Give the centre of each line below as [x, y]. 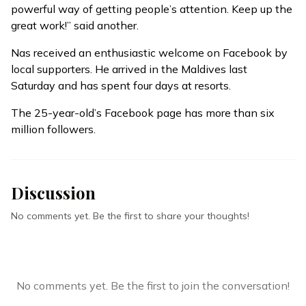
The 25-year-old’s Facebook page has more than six [143, 113]
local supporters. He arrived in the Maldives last [129, 69]
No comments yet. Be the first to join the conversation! [153, 286]
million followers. [53, 129]
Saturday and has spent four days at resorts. [121, 86]
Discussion [53, 193]
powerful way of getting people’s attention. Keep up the [152, 9]
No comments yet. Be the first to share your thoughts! [130, 216]
